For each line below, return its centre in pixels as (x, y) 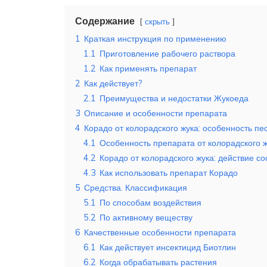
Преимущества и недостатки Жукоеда (174, 99)
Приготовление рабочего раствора (167, 54)
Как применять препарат (148, 69)
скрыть (157, 22)
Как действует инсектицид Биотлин (168, 248)
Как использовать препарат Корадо (169, 173)
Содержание (105, 21)
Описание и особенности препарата (156, 114)
